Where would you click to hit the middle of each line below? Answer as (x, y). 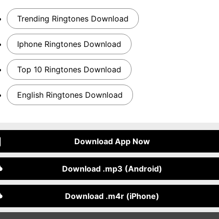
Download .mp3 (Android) (112, 169)
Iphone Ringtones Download (69, 44)
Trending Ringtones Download (73, 19)
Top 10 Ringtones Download (69, 69)
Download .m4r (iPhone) (112, 196)
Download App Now (112, 141)
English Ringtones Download (70, 95)
